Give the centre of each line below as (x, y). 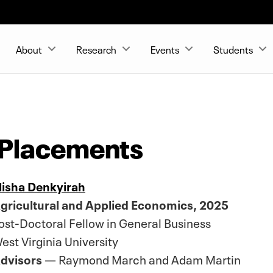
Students (233, 49)
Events (165, 49)
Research (96, 49)
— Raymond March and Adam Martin (141, 258)
